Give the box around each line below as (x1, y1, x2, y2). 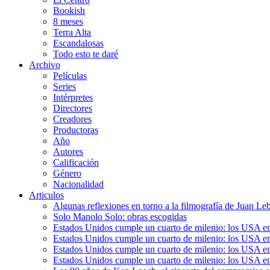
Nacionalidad (53, 179, 104, 190)
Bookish (53, 5, 85, 16)
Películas (53, 71, 87, 81)
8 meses (53, 16, 83, 27)
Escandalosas (53, 38, 104, 49)
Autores (53, 146, 83, 157)
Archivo (29, 60, 60, 71)
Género (53, 168, 81, 179)
